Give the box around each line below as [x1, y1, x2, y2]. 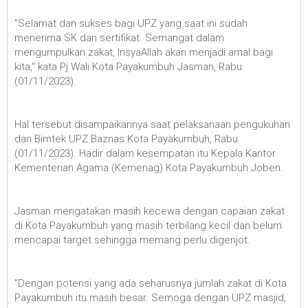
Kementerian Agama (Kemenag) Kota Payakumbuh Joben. [14, 162, 283, 175]
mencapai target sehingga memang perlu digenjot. [14, 234, 250, 247]
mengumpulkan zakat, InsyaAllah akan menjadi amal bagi [14, 46, 273, 59]
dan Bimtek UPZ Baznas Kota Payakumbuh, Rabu [14, 133, 238, 146]
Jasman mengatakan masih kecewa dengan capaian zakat [14, 205, 285, 218]
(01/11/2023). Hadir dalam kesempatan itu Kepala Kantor [14, 147, 276, 160]
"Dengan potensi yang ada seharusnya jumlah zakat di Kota [14, 277, 287, 290]
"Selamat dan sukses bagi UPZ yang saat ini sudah [14, 17, 247, 30]
